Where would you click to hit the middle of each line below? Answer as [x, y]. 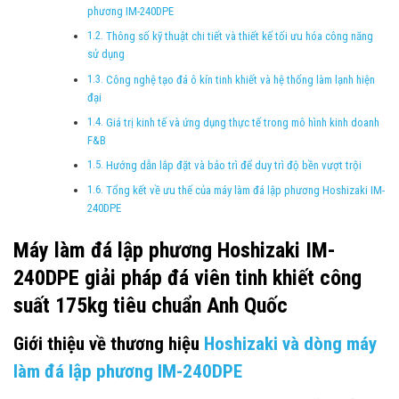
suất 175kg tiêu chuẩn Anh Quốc [151, 306]
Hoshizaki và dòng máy [290, 344]
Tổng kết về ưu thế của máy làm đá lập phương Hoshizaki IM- [245, 191]
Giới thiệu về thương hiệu [109, 344]
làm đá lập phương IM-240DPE [128, 372]
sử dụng [106, 54]
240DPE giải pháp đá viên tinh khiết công [187, 278]
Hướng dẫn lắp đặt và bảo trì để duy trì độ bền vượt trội [233, 166]
